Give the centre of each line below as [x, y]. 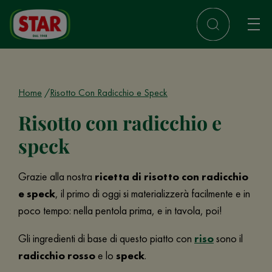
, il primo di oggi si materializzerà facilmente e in [153, 193]
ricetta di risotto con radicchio [172, 176]
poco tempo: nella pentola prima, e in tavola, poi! [121, 210]
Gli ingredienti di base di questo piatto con [106, 238]
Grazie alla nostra [56, 176]
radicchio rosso [57, 255]
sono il [228, 238]
